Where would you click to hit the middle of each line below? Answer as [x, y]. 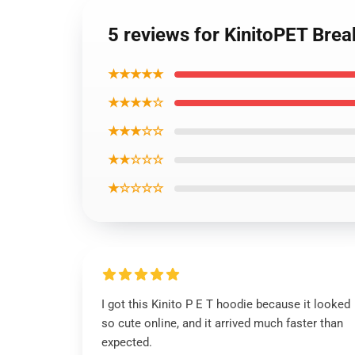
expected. [127, 342]
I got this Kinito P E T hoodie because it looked [226, 304]
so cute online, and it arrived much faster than [222, 323]
